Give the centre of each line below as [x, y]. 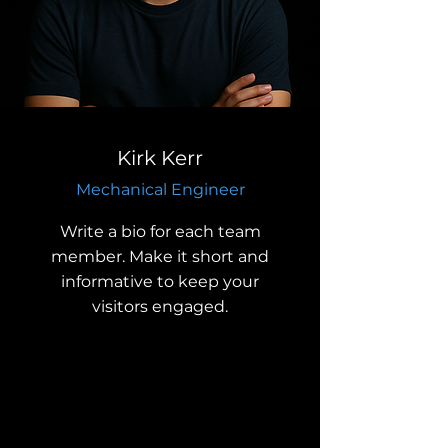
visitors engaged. [160, 306]
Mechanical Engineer [160, 189]
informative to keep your [160, 281]
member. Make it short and [160, 256]
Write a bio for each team [160, 231]
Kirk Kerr [159, 157]
